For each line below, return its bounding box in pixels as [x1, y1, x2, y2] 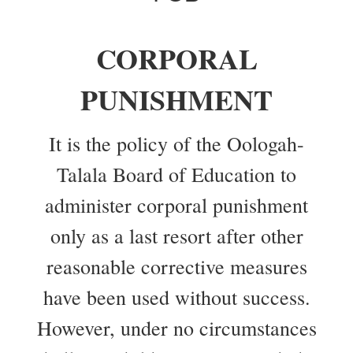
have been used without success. [43, 284, 310, 310]
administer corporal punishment [45, 191, 308, 218]
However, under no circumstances [36, 314, 317, 341]
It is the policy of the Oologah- [49, 130, 304, 157]
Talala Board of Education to [57, 161, 296, 188]
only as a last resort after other [50, 222, 303, 249]
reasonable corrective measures [46, 253, 307, 280]
